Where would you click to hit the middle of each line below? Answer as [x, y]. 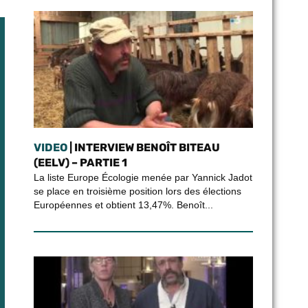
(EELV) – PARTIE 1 [80, 163]
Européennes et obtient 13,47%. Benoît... [123, 205]
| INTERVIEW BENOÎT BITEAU [143, 147]
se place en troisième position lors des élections [137, 191]
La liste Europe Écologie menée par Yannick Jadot [143, 177]
